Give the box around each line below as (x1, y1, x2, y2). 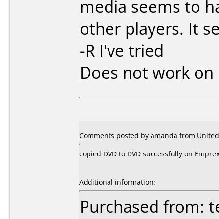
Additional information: (79, 177, 155, 187)
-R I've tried (80, 40, 164, 62)
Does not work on (80, 62, 218, 84)
